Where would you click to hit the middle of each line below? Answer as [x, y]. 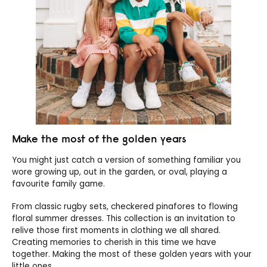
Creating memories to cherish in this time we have [114, 243]
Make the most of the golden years [99, 139]
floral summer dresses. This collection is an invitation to [124, 219]
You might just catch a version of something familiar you [126, 160]
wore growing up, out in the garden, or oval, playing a [119, 172]
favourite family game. [58, 184]
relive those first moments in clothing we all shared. [116, 231]
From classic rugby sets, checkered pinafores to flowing [125, 207]
